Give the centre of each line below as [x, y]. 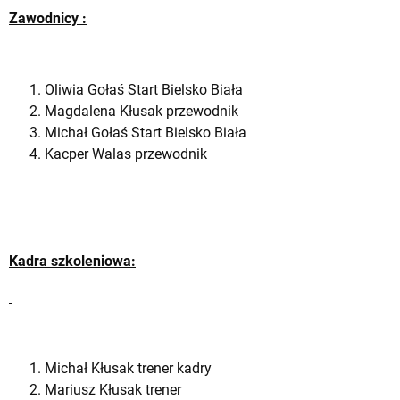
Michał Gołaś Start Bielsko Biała [146, 132]
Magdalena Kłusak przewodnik [142, 111]
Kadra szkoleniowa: [72, 261]
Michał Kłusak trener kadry [128, 368]
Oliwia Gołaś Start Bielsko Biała [144, 89]
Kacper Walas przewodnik [126, 154]
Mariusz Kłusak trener [113, 389]
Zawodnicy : [48, 18]
